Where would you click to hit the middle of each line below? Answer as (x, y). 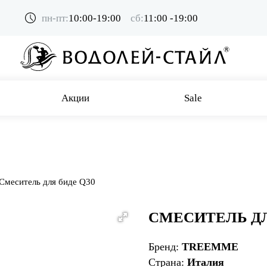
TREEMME (210, 246)
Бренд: (165, 246)
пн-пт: (55, 18)
